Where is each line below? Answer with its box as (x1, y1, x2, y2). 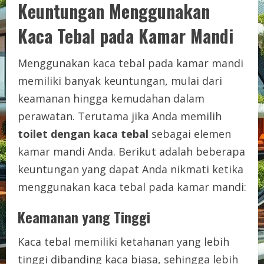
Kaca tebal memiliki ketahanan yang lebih (18, 234, 229, 249)
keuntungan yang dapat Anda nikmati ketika (18, 161, 243, 176)
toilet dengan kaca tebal (18, 126, 148, 141)
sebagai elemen (148, 126, 231, 141)
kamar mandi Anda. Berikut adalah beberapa (18, 144, 245, 159)
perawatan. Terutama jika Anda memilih (18, 108, 222, 123)
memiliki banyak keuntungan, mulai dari (18, 73, 222, 88)
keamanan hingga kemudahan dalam (18, 91, 204, 105)
